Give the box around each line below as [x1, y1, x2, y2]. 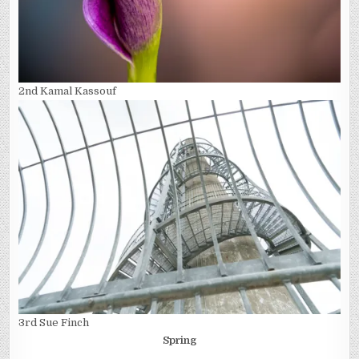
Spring [163, 334, 196, 347]
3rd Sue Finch [18, 317, 90, 329]
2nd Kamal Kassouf [18, 84, 117, 97]
